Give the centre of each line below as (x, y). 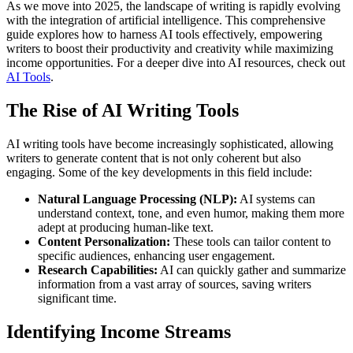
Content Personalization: (104, 241)
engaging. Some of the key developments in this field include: (159, 172)
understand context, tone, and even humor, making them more (191, 213)
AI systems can (276, 199)
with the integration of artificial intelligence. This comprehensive (166, 20)
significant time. (77, 298)
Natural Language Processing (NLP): (137, 199)
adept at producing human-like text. (126, 227)
